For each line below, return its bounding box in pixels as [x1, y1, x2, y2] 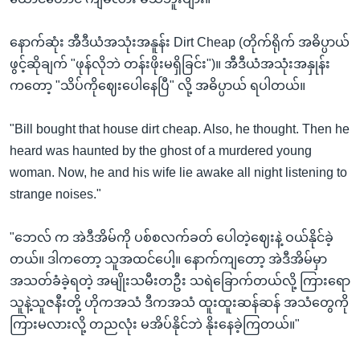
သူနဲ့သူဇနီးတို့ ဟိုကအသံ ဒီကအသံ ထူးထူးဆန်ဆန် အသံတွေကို [10, 296, 349, 309]
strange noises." [10, 187, 101, 201]
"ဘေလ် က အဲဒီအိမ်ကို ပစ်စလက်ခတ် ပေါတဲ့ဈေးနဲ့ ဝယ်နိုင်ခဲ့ [10, 231, 333, 244]
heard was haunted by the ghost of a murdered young [10, 144, 312, 157]
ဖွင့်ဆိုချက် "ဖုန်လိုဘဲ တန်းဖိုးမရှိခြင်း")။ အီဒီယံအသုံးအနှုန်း [10, 57, 330, 71]
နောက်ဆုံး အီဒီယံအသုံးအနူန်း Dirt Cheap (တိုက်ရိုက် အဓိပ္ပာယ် [10, 35, 350, 49]
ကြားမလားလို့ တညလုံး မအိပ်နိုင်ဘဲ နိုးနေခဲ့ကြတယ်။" [10, 317, 300, 331]
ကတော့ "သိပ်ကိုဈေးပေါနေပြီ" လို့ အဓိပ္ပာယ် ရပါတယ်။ [10, 79, 305, 92]
